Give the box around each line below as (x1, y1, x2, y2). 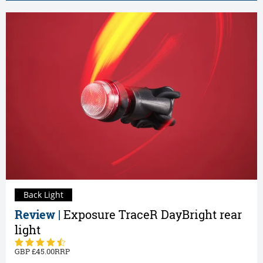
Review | (15, 207, 63, 223)
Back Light (23, 189, 63, 201)
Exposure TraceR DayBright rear (63, 207, 242, 223)
